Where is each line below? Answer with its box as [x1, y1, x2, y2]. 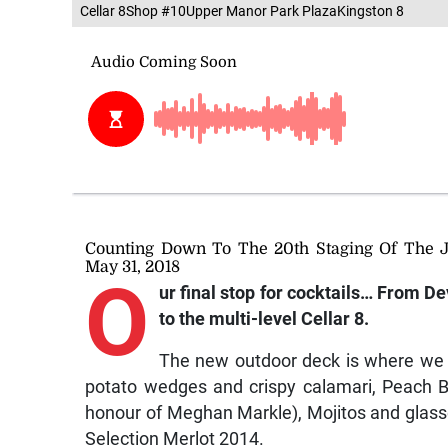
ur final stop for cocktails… [158, 282, 373, 303]
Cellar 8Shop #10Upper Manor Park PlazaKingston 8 [80, 2, 404, 19]
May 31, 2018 [85, 257, 181, 276]
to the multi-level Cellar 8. [158, 308, 369, 329]
